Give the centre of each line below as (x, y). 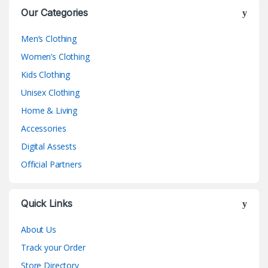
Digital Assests (49, 146)
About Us (39, 229)
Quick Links (47, 203)
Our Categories (55, 12)
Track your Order (53, 247)
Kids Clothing (46, 74)
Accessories (44, 128)
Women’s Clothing (55, 56)
